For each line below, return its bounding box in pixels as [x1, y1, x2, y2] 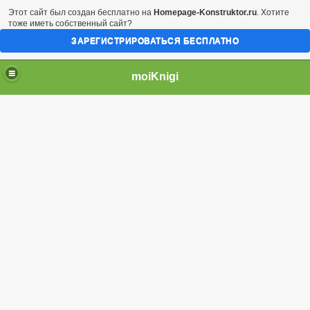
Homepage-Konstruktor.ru [154, 8, 257, 17]
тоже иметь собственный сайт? [8, 19, 132, 28]
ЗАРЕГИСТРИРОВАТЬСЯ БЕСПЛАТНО [71, 36, 239, 46]
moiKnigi [131, 70, 179, 82]
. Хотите [257, 8, 289, 17]
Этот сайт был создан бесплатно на [8, 8, 154, 17]
